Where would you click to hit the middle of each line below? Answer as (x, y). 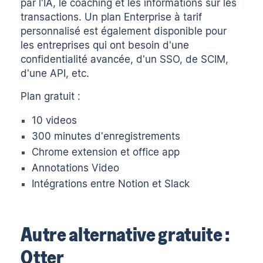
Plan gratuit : (51, 96)
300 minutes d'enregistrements (106, 136)
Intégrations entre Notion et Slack (111, 184)
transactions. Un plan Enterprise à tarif (112, 17)
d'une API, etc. (55, 74)
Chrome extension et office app (106, 152)
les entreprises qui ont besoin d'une (105, 45)
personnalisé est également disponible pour (124, 31)
